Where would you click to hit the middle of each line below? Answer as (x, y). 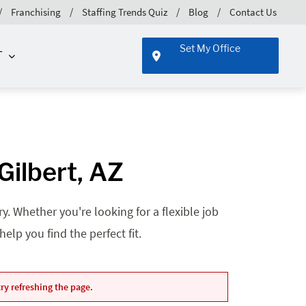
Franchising (36, 12)
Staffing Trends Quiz (125, 12)
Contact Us (253, 12)
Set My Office (210, 48)
